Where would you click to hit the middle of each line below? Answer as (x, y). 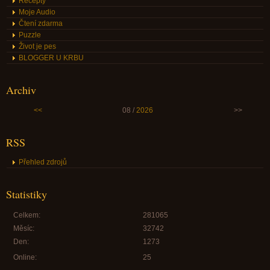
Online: (25, 258)
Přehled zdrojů (43, 162)
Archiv (21, 90)
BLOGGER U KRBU (51, 58)
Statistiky (27, 194)
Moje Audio (37, 12)
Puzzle (30, 35)
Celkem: (27, 215)
